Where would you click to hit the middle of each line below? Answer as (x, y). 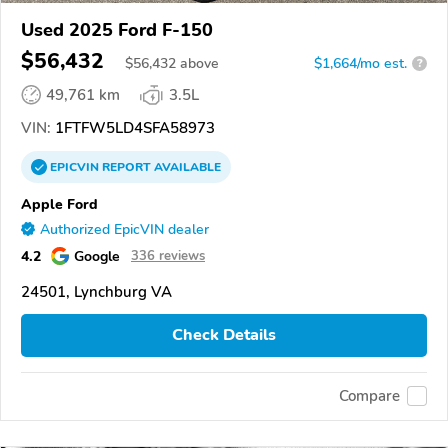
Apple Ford (59, 203)
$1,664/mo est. (360, 63)
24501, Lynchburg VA (96, 291)
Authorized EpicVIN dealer (124, 229)
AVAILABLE (186, 166)
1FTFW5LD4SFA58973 (133, 127)
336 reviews (168, 255)
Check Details (224, 335)
